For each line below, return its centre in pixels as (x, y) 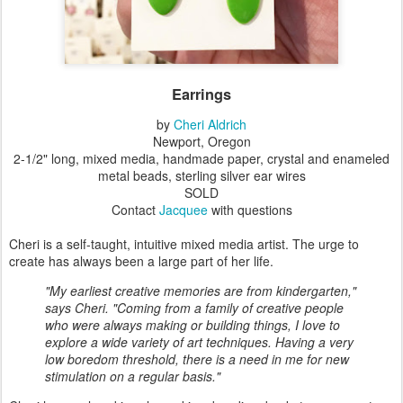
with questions (250, 210)
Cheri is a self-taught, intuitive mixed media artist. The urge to (184, 244)
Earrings (201, 94)
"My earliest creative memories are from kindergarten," (201, 291)
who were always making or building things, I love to (193, 325)
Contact (135, 210)
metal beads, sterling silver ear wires (201, 176)
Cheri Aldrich (210, 125)
